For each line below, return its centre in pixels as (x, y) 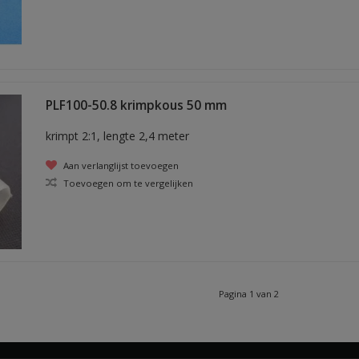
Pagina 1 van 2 (248, 294)
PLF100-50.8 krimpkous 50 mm (136, 105)
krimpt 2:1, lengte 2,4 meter (117, 135)
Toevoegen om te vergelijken (127, 183)
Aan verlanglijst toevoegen (119, 165)
